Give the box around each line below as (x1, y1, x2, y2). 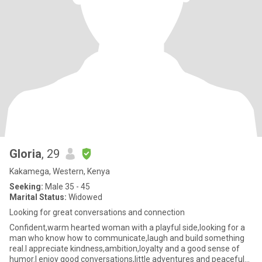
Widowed (67, 192, 102, 202)
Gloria (9, 147, 42, 161)
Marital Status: (9, 192, 67, 202)
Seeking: (9, 182, 43, 191)
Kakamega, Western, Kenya (9, 167, 110, 176)
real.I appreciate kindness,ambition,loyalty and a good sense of (9, 244, 240, 253)
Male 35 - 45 (43, 182, 90, 191)
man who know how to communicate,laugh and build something (9, 233, 244, 243)
